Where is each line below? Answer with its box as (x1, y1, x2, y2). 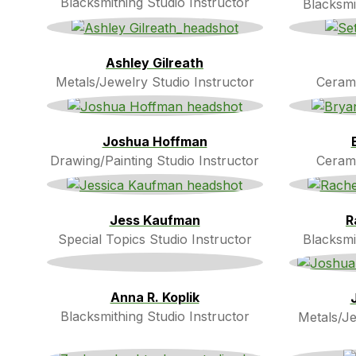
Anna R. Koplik (110, 288, 199, 305)
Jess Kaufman (109, 211, 200, 228)
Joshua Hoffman (102, 133, 207, 149)
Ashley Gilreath (106, 55, 203, 72)
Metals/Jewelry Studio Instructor (55, 74, 254, 91)
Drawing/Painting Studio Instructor (50, 152, 259, 168)
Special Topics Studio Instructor (57, 230, 252, 247)
